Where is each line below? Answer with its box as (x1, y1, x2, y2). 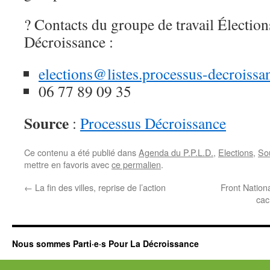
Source (24, 111, 69, 134)
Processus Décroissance (80, 113, 226, 133)
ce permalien (111, 158, 161, 171)
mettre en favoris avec (24, 158, 111, 171)
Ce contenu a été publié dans (24, 146, 139, 159)
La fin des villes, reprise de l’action (33, 181, 166, 193)
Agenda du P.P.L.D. (139, 146, 213, 159)
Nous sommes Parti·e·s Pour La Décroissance (12, 237, 199, 250)
